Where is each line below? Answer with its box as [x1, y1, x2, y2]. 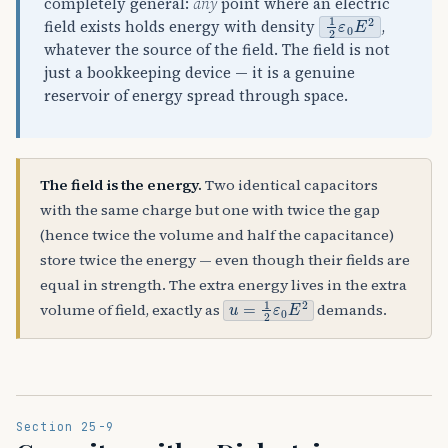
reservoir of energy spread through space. [44, 86, 348, 107]
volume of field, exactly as [40, 300, 223, 321]
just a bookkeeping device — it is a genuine [44, 63, 355, 84]
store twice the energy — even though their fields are [40, 250, 410, 271]
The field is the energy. [40, 175, 202, 196]
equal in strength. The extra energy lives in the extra [40, 275, 407, 296]
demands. [314, 300, 388, 321]
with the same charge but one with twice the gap [40, 200, 380, 221]
